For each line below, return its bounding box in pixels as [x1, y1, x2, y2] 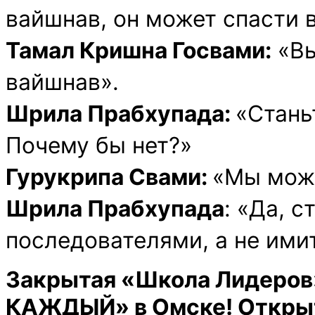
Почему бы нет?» [6, 131, 198, 160]
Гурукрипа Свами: [6, 163, 212, 191]
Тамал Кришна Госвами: [6, 37, 271, 65]
